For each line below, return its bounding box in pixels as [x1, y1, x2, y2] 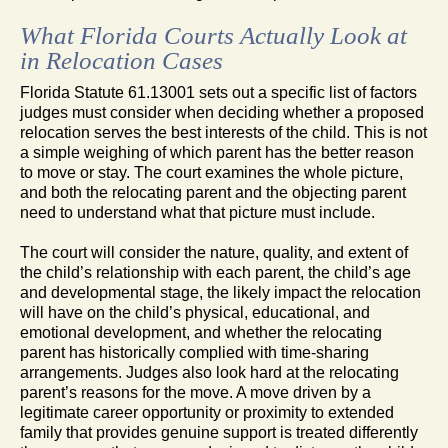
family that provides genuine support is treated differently [20, 423, 418, 441]
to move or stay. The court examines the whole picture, [20, 163, 403, 181]
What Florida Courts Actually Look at [20, 21, 407, 49]
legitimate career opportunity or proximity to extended [20, 403, 394, 421]
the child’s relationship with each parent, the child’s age [20, 263, 411, 281]
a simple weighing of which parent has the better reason [20, 143, 414, 161]
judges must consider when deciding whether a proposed [20, 103, 424, 121]
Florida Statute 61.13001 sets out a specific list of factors [20, 83, 417, 101]
